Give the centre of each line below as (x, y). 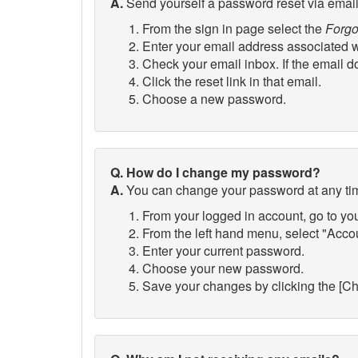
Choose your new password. (223, 268)
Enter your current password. (223, 251)
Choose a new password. (214, 99)
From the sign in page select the (234, 28)
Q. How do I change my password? (215, 172)
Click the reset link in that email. (232, 81)
